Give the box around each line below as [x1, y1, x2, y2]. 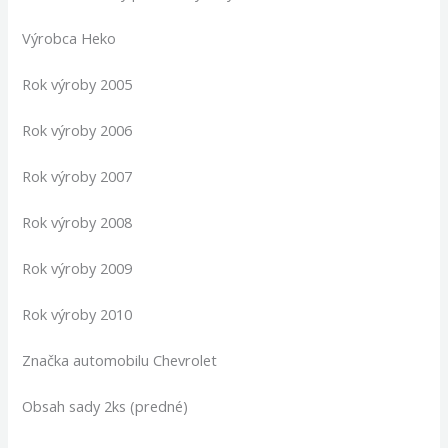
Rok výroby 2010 [22, 304, 133, 325]
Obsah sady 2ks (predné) [22, 396, 189, 417]
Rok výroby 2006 [22, 120, 133, 141]
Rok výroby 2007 [22, 166, 133, 187]
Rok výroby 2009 [22, 258, 133, 279]
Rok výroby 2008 [22, 212, 133, 233]
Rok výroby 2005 [22, 74, 133, 95]
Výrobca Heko [22, 28, 117, 49]
